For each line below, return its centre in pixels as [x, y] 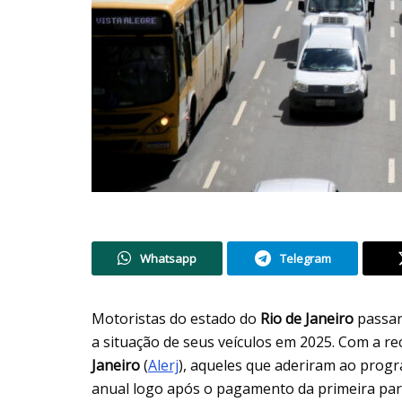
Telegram [305, 258]
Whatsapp [168, 258]
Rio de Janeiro [307, 318]
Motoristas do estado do [176, 318]
